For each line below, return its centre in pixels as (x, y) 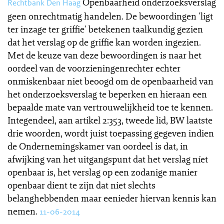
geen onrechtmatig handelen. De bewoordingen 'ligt (110, 16)
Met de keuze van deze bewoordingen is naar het (104, 55)
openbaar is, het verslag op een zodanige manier (102, 172)
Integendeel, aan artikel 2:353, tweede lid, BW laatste (110, 120)
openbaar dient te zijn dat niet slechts (81, 185)
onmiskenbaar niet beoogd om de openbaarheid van (110, 81)
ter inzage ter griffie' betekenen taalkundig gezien (105, 29)
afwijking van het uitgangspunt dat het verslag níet (108, 159)
